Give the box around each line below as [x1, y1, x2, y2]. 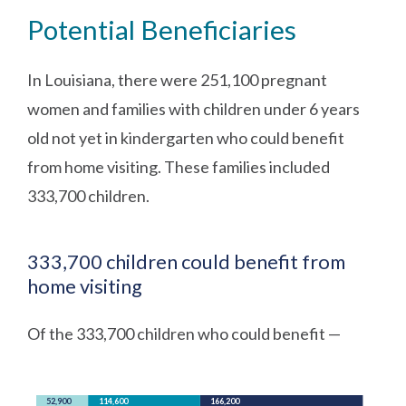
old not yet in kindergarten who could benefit [27, 128, 345, 149]
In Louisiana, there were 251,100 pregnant [27, 70, 328, 91]
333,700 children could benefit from [27, 250, 346, 275]
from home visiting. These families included [27, 157, 331, 178]
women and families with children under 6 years [27, 99, 361, 120]
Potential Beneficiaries [27, 14, 297, 46]
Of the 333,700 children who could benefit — [27, 324, 342, 344]
